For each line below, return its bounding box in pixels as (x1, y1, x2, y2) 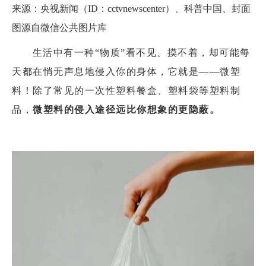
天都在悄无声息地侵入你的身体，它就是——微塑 (12, 66, 240, 77)
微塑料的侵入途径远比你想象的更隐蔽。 (33, 104, 220, 115)
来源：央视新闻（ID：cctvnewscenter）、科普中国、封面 (12, 4, 251, 14)
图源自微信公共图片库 (12, 23, 107, 33)
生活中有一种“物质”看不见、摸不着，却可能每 (32, 47, 251, 58)
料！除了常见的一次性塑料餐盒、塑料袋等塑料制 (12, 85, 240, 96)
